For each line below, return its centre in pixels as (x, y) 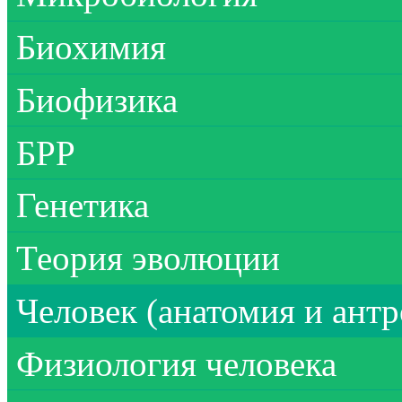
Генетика (83, 205)
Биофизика (97, 100)
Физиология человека (176, 363)
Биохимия (91, 48)
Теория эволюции (148, 258)
